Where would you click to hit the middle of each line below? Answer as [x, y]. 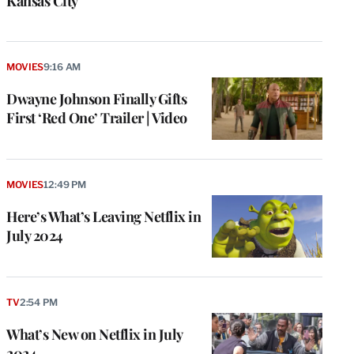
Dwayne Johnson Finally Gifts [96, 99]
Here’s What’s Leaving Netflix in [104, 216]
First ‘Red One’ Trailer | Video [97, 118]
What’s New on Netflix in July [94, 334]
